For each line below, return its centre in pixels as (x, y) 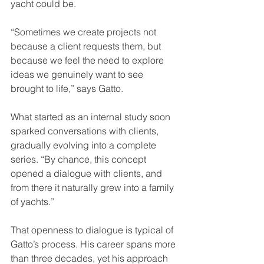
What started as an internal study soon (92, 116)
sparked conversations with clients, (86, 131)
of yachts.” (32, 201)
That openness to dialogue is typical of (93, 230)
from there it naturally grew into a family (93, 187)
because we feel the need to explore (88, 60)
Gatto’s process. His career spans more (94, 244)
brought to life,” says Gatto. (68, 88)
